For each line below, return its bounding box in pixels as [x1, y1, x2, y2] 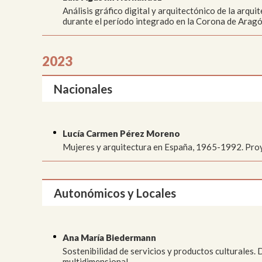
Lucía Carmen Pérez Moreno [63, 127, 180, 139]
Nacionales [54, 81, 112, 96]
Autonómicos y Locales [54, 185, 176, 200]
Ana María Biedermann [63, 232, 156, 243]
